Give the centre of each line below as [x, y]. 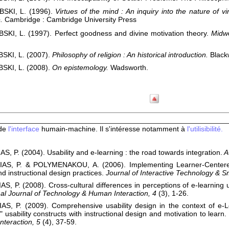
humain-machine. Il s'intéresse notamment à [113, 129]
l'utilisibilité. [205, 129]
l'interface [24, 129]
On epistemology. [80, 67]
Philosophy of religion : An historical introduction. [131, 55]
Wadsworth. [128, 67]
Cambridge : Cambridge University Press [70, 19]
